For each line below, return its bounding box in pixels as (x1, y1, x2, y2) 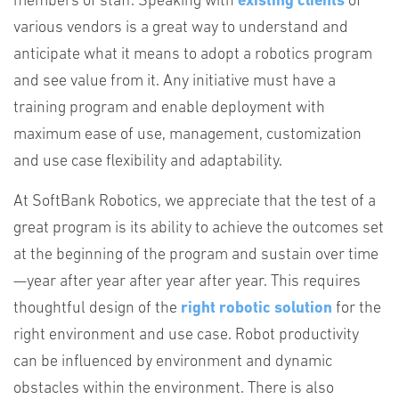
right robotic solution (181, 300, 332, 317)
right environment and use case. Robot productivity (13, 327, 359, 344)
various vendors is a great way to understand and (13, 20, 348, 37)
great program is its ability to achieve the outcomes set (13, 220, 384, 237)
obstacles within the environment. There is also (13, 380, 334, 397)
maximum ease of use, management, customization (13, 126, 362, 143)
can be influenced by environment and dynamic (13, 354, 332, 370)
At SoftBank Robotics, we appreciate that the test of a (13, 193, 376, 210)
